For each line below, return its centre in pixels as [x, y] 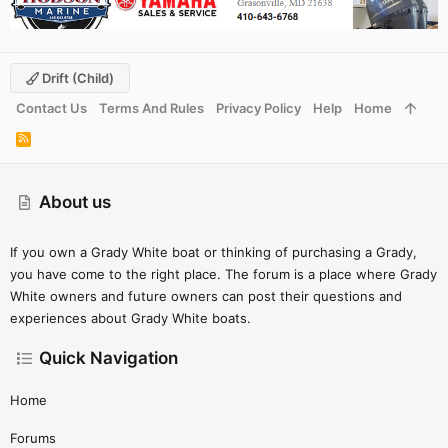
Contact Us [51, 108]
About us [75, 202]
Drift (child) [76, 78]
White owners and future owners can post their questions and [206, 296]
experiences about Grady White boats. [130, 318]
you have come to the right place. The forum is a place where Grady [223, 274]
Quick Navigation [109, 358]
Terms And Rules [151, 108]
